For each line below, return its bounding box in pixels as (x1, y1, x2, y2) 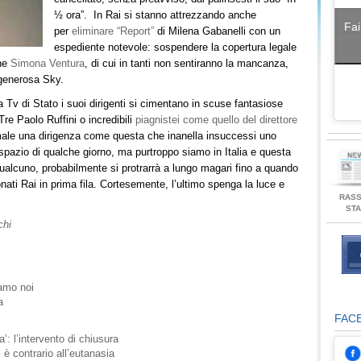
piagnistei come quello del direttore (135, 114, 297, 126)
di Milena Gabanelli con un (154, 25, 280, 37)
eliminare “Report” (72, 25, 154, 37)
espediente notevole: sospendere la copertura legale (54, 41, 297, 53)
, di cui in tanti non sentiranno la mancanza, (85, 57, 288, 69)
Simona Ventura (10, 57, 85, 69)
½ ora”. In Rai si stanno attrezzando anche (54, 9, 256, 21)
